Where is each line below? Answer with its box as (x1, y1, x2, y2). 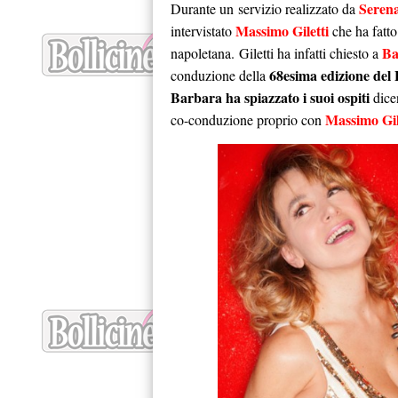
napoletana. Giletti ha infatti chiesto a (171, 44, 382, 62)
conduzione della (171, 66, 269, 84)
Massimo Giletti (232, 20, 329, 41)
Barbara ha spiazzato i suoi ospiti (171, 87, 370, 107)
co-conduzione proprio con (171, 110, 325, 129)
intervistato (171, 21, 232, 40)
